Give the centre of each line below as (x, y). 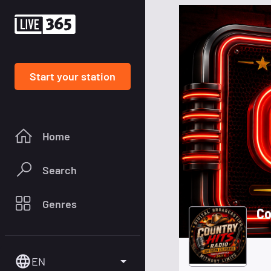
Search (60, 170)
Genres (60, 204)
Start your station (73, 76)
